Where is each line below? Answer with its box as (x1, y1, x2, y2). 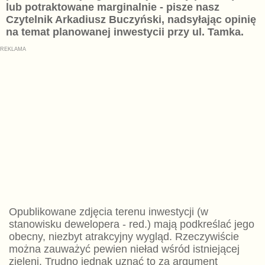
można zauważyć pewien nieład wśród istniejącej (8, 243, 240, 256)
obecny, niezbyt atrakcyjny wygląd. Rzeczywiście (8, 231, 239, 243)
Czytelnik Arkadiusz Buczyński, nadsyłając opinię (5, 14, 256, 26)
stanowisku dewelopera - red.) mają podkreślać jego (8, 218, 254, 231)
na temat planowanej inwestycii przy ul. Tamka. (5, 26, 244, 38)
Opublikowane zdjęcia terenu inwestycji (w (8, 206, 208, 218)
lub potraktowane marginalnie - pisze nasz (5, 1, 219, 14)
